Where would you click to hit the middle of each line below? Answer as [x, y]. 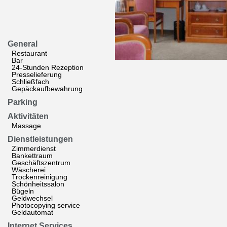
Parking [23, 102]
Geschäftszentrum [41, 163]
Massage [26, 126]
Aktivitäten [28, 116]
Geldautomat [32, 212]
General [23, 44]
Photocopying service [46, 205]
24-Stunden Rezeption [48, 67]
